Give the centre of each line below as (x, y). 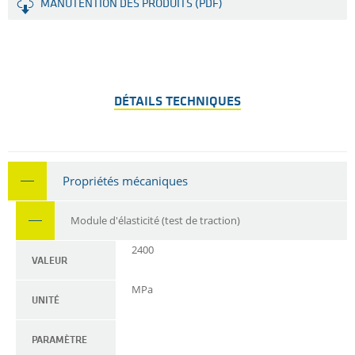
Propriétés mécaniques (125, 181)
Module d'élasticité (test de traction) (155, 221)
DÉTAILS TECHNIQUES (177, 102)
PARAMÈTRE (59, 341)
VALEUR (50, 261)
